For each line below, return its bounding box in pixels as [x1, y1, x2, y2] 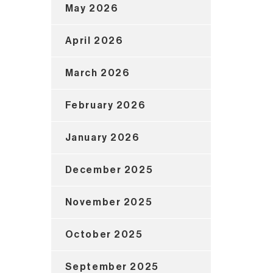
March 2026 [65, 68, 130, 78]
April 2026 [65, 35, 124, 46]
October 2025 [65, 229, 143, 239]
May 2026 [65, 3, 119, 13]
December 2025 [65, 165, 154, 175]
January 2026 [65, 132, 140, 143]
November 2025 [65, 197, 153, 207]
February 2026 [65, 100, 146, 110]
